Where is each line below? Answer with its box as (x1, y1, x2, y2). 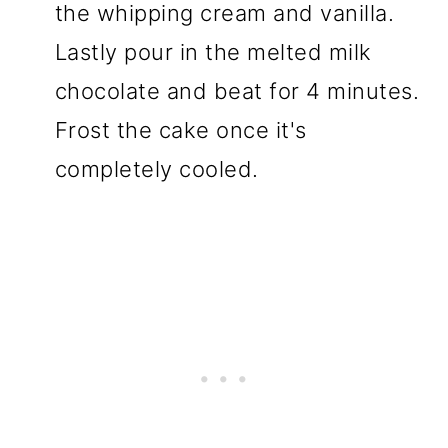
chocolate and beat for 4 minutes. (54, 78, 420, 104)
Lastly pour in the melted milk (54, 39, 372, 65)
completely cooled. (54, 156, 259, 182)
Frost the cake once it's (54, 117, 307, 143)
